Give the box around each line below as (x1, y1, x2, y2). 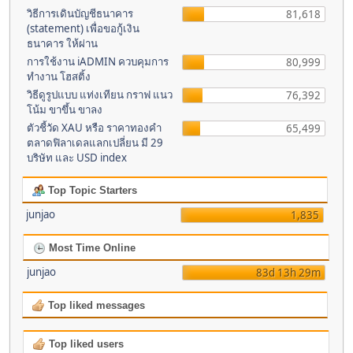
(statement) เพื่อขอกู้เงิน (27, 21, 139, 35)
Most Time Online (46, 242, 136, 254)
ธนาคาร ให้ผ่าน (27, 36, 98, 50)
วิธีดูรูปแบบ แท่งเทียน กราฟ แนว (27, 87, 173, 102)
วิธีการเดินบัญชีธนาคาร (27, 6, 133, 20)
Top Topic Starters (44, 184, 137, 196)
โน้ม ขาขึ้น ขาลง (27, 102, 102, 117)
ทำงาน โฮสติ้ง (27, 69, 91, 84)
